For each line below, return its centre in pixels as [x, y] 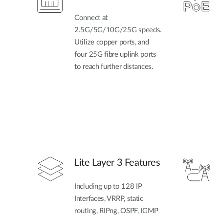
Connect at [91, 18]
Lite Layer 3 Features [117, 163]
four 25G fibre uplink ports [115, 55]
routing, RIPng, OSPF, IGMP [117, 211]
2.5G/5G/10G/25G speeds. [118, 30]
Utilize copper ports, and [112, 43]
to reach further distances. [114, 67]
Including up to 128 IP [108, 186]
